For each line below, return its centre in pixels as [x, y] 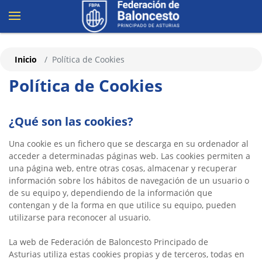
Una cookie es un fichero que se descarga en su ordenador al [129, 144]
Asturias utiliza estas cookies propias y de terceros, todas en [127, 254]
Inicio [26, 59]
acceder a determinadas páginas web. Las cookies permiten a [130, 156]
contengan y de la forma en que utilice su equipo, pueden [123, 205]
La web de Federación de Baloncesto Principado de [108, 242]
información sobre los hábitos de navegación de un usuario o [129, 180]
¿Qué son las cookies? [71, 121]
